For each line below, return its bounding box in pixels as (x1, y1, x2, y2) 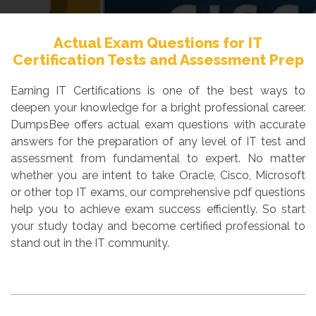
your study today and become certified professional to (11, 219, 305, 233)
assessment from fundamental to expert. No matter (11, 152, 305, 166)
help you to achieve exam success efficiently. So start (11, 202, 305, 217)
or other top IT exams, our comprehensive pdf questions (11, 186, 305, 200)
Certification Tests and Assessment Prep (12, 51, 304, 69)
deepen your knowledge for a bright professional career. (11, 101, 305, 115)
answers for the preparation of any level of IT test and (11, 135, 305, 149)
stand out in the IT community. (11, 236, 169, 250)
